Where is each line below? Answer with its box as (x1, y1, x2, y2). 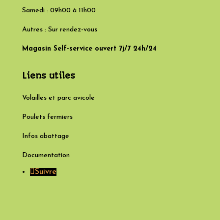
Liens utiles (22, 71, 75, 81)
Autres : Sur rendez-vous (22, 26, 97, 34)
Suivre (34, 168, 56, 176)
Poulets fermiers (22, 113, 73, 121)
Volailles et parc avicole (22, 94, 95, 102)
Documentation (22, 152, 70, 160)
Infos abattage (22, 133, 69, 140)
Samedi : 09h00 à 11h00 (22, 7, 96, 15)
